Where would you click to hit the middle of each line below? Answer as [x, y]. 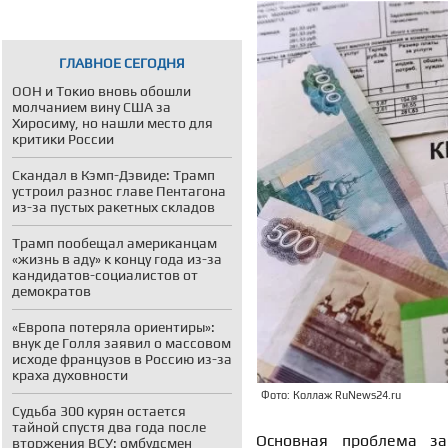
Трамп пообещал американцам [114, 243]
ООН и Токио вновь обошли [101, 91]
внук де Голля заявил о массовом [121, 343]
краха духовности [70, 375]
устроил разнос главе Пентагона [119, 191]
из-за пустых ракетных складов [113, 207]
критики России [63, 139]
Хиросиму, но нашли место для [112, 123]
